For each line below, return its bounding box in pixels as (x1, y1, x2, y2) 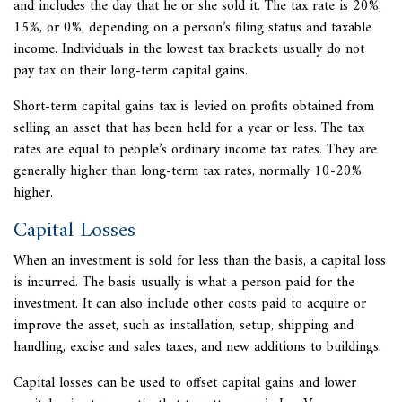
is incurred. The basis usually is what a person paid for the (13, 270, 354, 296)
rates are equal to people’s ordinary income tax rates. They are (13, 137, 377, 163)
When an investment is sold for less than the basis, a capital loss (13, 249, 386, 275)
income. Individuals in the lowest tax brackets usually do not (13, 37, 364, 63)
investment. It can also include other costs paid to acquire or (13, 292, 366, 318)
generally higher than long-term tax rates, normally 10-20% (13, 159, 362, 185)
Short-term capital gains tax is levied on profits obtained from (13, 94, 374, 120)
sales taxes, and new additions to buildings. (134, 335, 381, 361)
